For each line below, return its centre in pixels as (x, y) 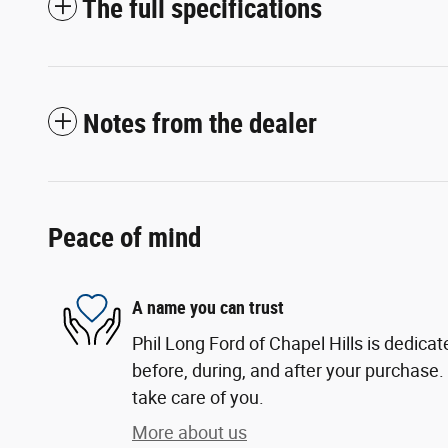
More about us (189, 432)
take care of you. (198, 397)
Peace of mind (124, 237)
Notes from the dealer (200, 123)
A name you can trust (208, 308)
